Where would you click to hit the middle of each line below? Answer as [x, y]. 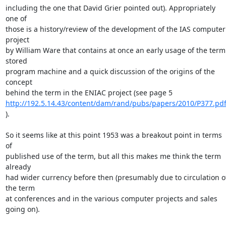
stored [17, 61]
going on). [22, 209]
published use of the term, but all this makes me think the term [113, 156]
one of [17, 18]
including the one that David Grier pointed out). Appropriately [110, 8]
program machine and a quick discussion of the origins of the [110, 71]
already [19, 167]
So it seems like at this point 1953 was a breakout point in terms [114, 135]
